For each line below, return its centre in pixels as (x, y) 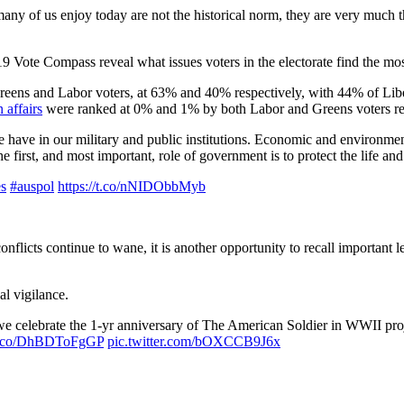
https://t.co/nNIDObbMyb (132, 186)
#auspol (32, 186)
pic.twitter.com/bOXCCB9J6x (194, 341)
